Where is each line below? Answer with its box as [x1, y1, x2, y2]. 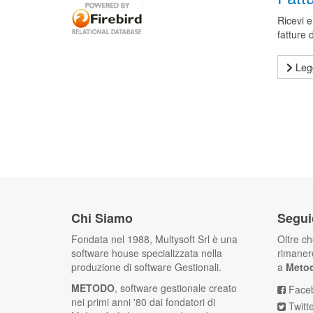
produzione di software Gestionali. [71, 260, 221, 274]
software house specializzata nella [71, 246, 222, 260]
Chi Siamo [71, 209, 133, 227]
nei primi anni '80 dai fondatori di [71, 295, 215, 309]
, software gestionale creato [115, 281, 237, 295]
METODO [71, 281, 115, 295]
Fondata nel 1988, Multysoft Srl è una [71, 232, 238, 246]
